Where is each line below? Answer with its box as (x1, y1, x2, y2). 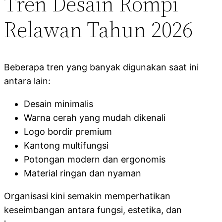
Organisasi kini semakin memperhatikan (4, 191, 170, 202)
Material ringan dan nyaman (24, 168, 141, 179)
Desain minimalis (24, 99, 93, 110)
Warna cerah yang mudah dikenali (24, 112, 166, 123)
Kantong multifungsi (24, 140, 109, 151)
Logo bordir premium (24, 126, 112, 137)
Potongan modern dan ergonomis (24, 154, 166, 165)
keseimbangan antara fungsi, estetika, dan (4, 205, 182, 216)
